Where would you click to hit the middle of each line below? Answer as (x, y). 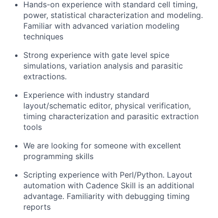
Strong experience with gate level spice (96, 55)
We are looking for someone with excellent (102, 145)
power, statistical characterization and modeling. (113, 15)
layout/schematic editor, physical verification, (107, 106)
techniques (43, 36)
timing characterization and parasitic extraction (111, 116)
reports (37, 207)
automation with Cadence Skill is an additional (109, 185)
